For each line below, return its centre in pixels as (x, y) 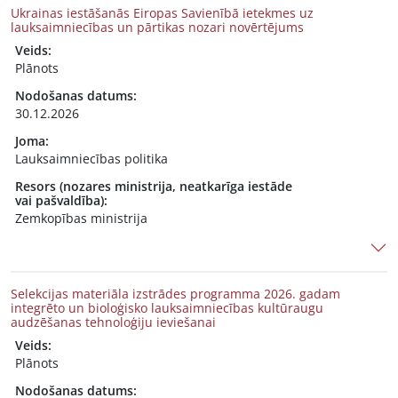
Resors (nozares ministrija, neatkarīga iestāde (154, 186)
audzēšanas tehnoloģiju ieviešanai (113, 322)
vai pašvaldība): (61, 200)
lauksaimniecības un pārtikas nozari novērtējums (157, 27)
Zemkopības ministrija (81, 218)
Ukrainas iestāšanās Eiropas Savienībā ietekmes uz (162, 13)
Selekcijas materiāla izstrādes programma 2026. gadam (175, 294)
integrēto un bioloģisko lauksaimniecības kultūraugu (167, 308)
